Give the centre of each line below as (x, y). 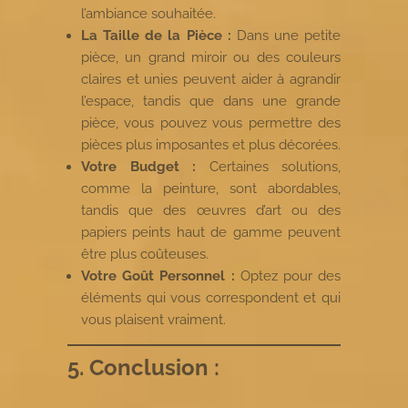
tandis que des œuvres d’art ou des (211, 210)
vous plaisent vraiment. (153, 319)
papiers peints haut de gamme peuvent (211, 232)
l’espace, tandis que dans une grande (211, 101)
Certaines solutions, (268, 166)
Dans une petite (286, 35)
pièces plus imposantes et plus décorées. (211, 144)
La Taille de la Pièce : (156, 35)
